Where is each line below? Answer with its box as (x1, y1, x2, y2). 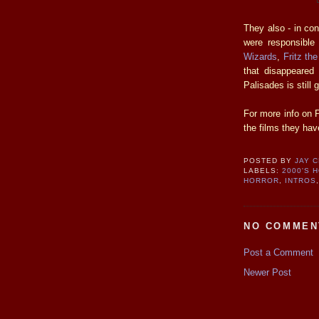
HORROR (244, 177, 280, 185)
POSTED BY (244, 157, 296, 165)
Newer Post (244, 266, 291, 278)
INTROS (285, 177, 317, 185)
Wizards (244, 51, 277, 62)
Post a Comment (244, 246, 313, 258)
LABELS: (244, 167, 283, 175)
